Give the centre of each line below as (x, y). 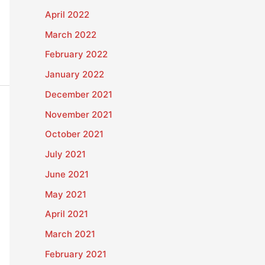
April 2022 (67, 14)
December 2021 (79, 94)
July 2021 (65, 154)
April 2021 (67, 214)
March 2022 (71, 34)
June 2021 (67, 174)
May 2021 (66, 194)
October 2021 (74, 134)
